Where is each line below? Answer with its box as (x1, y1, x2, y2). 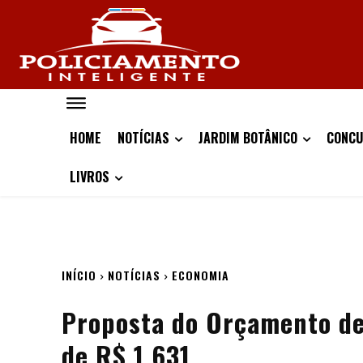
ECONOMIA (172, 267, 229, 284)
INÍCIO (62, 267, 96, 284)
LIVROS (70, 167, 109, 186)
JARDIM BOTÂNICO (199, 128, 297, 147)
